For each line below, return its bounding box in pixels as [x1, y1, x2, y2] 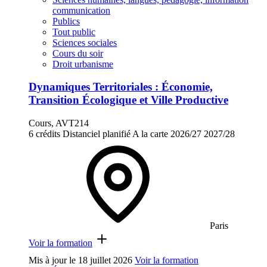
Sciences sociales [52, 37, 117, 48]
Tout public [52, 26, 95, 37]
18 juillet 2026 [78, 255, 132, 265]
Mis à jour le [29, 255, 78, 265]
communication [52, 5, 110, 15]
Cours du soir [52, 48, 103, 58]
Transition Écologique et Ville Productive [29, 94, 228, 107]
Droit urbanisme [52, 58, 113, 69]
